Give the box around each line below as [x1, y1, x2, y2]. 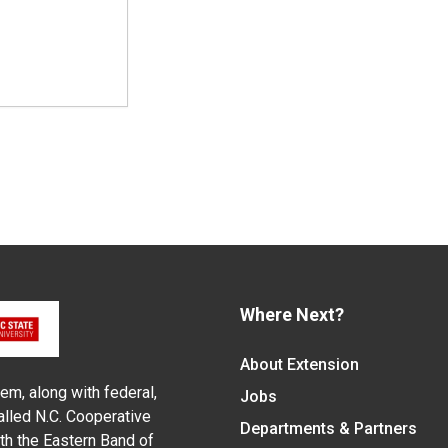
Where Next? [239, 304, 344, 326]
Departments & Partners [239, 419, 417, 439]
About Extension [239, 355, 359, 375]
